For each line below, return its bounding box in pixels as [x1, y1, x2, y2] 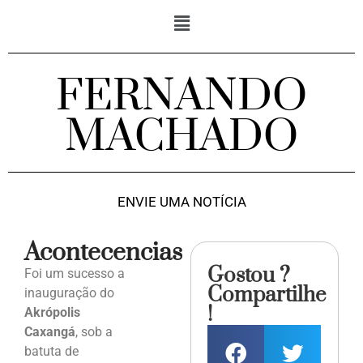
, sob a [75, 324, 113, 340]
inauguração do [24, 285, 114, 301]
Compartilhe [207, 282, 327, 310]
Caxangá [24, 324, 75, 340]
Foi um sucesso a [24, 266, 125, 282]
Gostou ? [207, 263, 291, 290]
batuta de [24, 344, 79, 360]
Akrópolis [24, 305, 80, 321]
